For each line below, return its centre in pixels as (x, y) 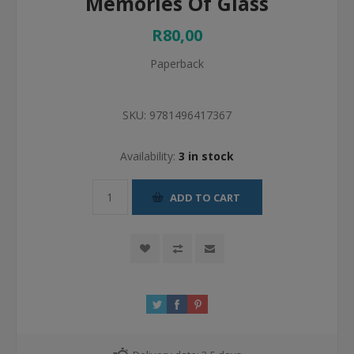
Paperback (177, 64)
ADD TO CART (205, 197)
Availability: (148, 156)
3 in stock (206, 156)
